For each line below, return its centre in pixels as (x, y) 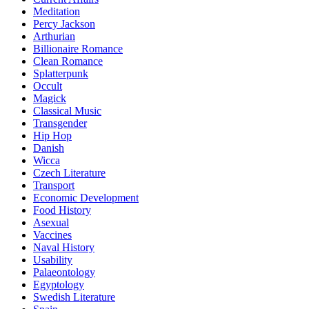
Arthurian (54, 37)
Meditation (57, 12)
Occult (48, 86)
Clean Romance (68, 61)
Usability (53, 260)
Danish (49, 148)
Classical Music (67, 111)
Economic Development (86, 198)
